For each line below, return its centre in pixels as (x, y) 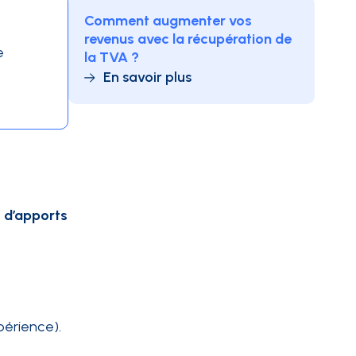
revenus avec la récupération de (188, 39)
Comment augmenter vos (168, 21)
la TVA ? (112, 57)
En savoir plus (147, 77)
